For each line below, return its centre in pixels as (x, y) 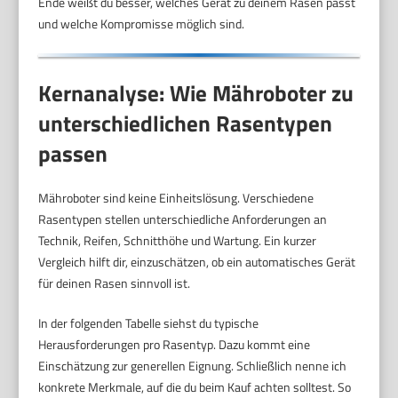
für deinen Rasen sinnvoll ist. (115, 283)
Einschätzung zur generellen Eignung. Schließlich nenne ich (193, 366)
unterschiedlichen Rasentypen (186, 124)
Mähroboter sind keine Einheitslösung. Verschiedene (176, 198)
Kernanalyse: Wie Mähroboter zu (196, 94)
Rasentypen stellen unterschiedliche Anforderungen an (183, 219)
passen (73, 154)
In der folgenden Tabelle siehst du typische (149, 323)
